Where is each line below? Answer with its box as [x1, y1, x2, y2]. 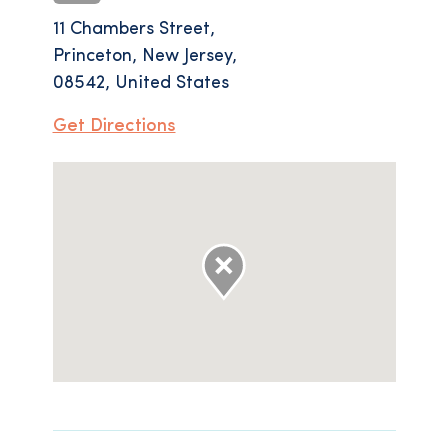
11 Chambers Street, [52, 20, 215, 39]
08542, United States [52, 74, 229, 93]
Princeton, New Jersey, [52, 47, 237, 66]
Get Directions [52, 117, 176, 136]
